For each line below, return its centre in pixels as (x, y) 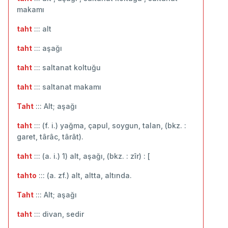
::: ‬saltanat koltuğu (66, 67)
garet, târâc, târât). (50, 136)
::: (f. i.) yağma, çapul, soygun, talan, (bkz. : (109, 125)
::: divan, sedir (58, 214)
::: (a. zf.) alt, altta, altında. (84, 175)
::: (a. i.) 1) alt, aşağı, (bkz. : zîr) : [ (91, 156)
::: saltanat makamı (67, 87)
